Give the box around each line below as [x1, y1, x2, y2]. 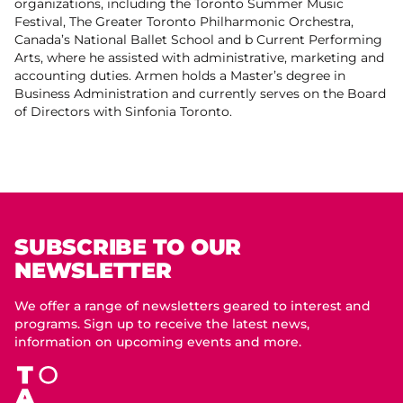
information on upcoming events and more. [14, 334, 301, 350]
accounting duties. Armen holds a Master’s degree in [14, 67, 345, 84]
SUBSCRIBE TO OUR [14, 234, 242, 260]
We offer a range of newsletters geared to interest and [14, 298, 371, 314]
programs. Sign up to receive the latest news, [14, 316, 309, 332]
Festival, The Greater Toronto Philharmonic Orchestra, [14, 13, 354, 30]
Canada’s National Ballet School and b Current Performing [14, 31, 382, 48]
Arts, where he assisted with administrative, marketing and [14, 49, 384, 66]
